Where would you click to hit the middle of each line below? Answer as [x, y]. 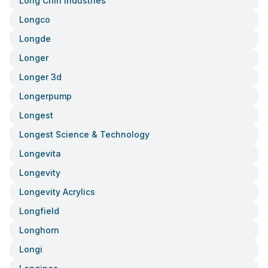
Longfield [39, 211]
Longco [35, 19]
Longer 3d [40, 77]
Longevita [40, 153]
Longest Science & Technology [84, 134]
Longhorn [39, 230]
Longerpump [45, 96]
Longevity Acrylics [57, 192]
